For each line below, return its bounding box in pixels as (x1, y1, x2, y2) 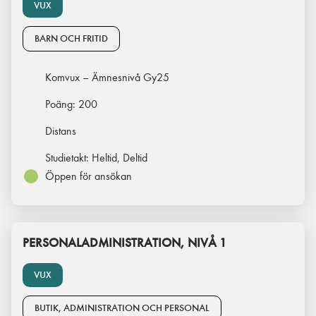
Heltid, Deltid (92, 151, 147, 164)
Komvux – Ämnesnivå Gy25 (45, 71, 169, 84)
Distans (45, 124, 76, 138)
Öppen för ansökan (45, 169, 132, 183)
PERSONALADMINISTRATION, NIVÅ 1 (23, 235, 226, 250)
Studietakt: (45, 151, 92, 164)
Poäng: (45, 97, 78, 111)
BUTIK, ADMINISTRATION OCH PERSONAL (35, 302, 209, 314)
